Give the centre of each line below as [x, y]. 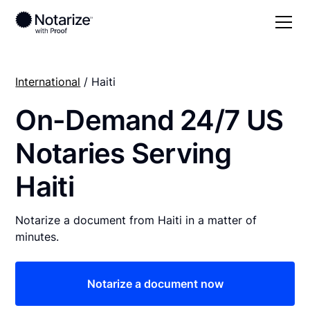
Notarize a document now [155, 283]
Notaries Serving [123, 153]
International [48, 81]
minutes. [37, 236]
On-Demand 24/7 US [149, 120]
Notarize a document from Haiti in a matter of [136, 220]
